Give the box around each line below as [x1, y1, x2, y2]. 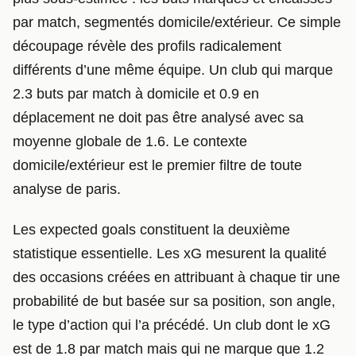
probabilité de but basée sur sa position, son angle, [13, 293, 335, 310]
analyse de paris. [13, 180, 121, 197]
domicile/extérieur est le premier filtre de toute [13, 157, 302, 173]
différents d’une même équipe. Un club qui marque [13, 61, 333, 78]
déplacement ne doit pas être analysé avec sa [13, 109, 304, 126]
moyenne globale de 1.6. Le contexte [13, 133, 247, 149]
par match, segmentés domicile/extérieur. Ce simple [13, 14, 341, 30]
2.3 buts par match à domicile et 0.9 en [13, 85, 259, 102]
